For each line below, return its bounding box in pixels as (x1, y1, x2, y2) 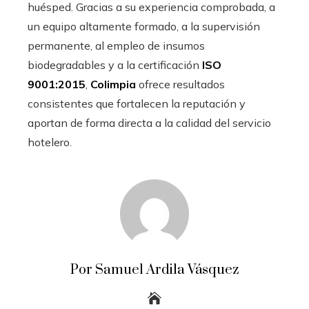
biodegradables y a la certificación (28, 57, 202, 72)
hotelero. (28, 134, 72, 149)
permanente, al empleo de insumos (28, 38, 205, 52)
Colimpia (90, 77, 136, 91)
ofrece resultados (136, 77, 225, 91)
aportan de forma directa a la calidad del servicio (28, 115, 271, 130)
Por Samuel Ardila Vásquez (70, 261, 239, 279)
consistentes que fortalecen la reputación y (28, 96, 246, 110)
